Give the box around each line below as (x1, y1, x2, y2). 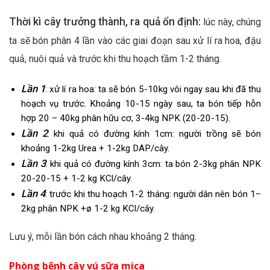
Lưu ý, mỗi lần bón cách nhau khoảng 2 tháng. (9, 231, 196, 243)
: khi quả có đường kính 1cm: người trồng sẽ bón (47, 128, 261, 139)
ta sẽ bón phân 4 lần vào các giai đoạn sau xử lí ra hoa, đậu (9, 34, 261, 46)
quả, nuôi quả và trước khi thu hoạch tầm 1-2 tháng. (9, 52, 221, 64)
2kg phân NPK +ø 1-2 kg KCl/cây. (20, 202, 155, 214)
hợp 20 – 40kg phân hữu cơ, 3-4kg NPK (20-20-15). (20, 112, 230, 124)
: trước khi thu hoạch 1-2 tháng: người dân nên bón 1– (45, 188, 262, 199)
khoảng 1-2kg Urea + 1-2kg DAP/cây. (20, 142, 169, 154)
